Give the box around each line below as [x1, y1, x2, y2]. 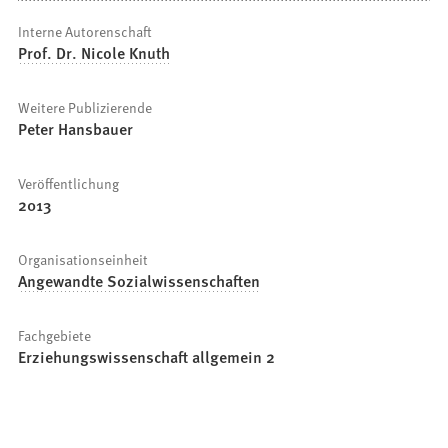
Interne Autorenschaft [18, 21, 153, 42]
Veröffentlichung [18, 173, 120, 194]
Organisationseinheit [18, 249, 149, 270]
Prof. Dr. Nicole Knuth [18, 41, 171, 65]
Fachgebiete [18, 325, 92, 346]
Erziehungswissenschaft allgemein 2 [18, 345, 276, 369]
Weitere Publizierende [18, 97, 153, 118]
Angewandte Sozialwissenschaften [18, 269, 261, 293]
